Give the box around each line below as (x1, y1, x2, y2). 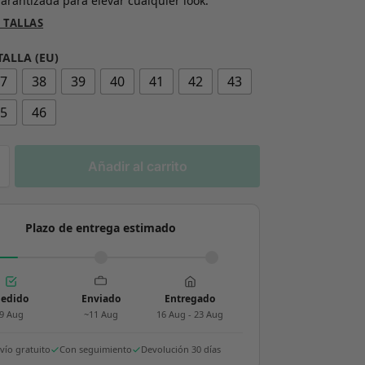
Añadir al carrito (87, 158, 187, 175)
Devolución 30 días (141, 343, 222, 356)
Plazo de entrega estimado (25, 220, 177, 236)
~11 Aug (83, 308, 118, 321)
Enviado (81, 292, 121, 306)
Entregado (165, 292, 216, 306)
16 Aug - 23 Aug (156, 308, 224, 321)
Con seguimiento (59, 343, 133, 356)
